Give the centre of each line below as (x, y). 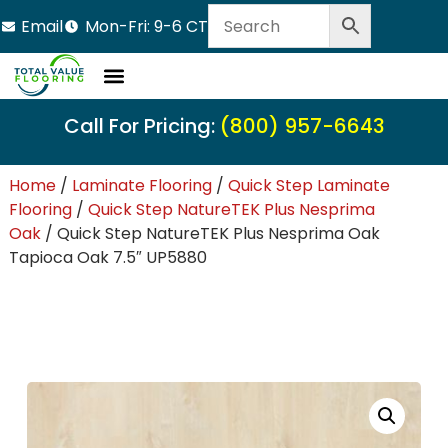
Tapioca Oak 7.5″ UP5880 (107, 258)
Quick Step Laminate (308, 186)
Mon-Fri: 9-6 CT (146, 26)
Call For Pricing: (141, 125)
